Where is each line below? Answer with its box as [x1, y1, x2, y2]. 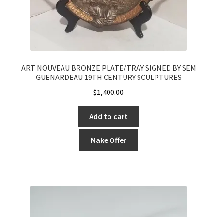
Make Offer [91, 135, 126, 145]
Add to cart [89, 111, 128, 122]
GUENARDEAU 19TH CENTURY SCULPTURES [35, 72, 182, 82]
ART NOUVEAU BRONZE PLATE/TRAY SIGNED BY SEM [21, 62, 196, 73]
